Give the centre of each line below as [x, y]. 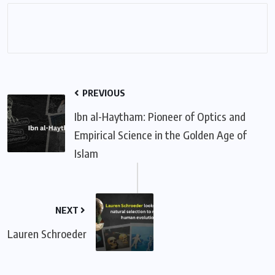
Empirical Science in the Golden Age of [161, 134]
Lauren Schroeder [47, 233]
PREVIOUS [103, 92]
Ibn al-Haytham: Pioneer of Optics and [160, 116]
